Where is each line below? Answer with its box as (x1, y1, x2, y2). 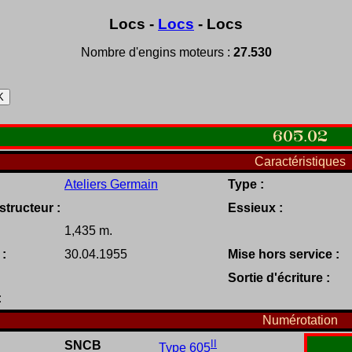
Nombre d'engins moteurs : (80, 46, 233, 60)
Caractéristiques (255, 155, 346, 169)
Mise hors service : (228, 247, 339, 262)
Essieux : (228, 201, 283, 215)
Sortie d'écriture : (228, 271, 330, 285)
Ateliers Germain (64, 178, 158, 192)
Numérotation (262, 313, 338, 328)
